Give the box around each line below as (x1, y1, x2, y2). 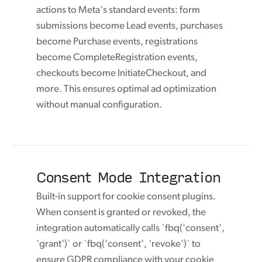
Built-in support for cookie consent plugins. (36, 192, 216, 202)
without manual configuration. (36, 100, 163, 111)
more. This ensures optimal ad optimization (36, 84, 217, 95)
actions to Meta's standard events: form (36, 5, 201, 16)
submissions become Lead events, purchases (36, 21, 223, 32)
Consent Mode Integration (36, 164, 220, 189)
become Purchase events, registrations (36, 37, 198, 47)
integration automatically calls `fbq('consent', (36, 223, 225, 234)
